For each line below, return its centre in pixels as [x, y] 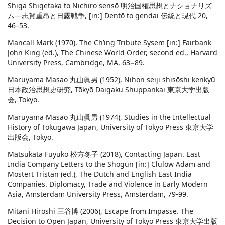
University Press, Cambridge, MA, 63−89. [76, 63]
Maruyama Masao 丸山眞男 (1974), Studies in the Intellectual [109, 117]
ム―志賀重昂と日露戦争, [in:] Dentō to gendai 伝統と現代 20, [108, 16]
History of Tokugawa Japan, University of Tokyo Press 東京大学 [110, 127]
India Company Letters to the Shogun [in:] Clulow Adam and [109, 164]
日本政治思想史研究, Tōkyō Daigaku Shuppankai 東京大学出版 [108, 90]
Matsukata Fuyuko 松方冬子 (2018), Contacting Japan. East [104, 154]
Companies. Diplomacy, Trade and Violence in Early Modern [108, 184]
